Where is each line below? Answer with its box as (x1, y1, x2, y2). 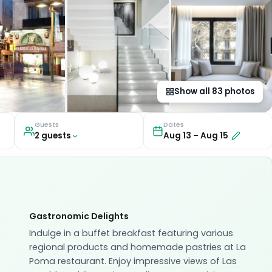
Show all (174, 86, 212, 98)
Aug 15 (200, 130, 229, 142)
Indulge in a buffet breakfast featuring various (29, 227, 233, 240)
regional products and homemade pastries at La (29, 241, 246, 254)
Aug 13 (163, 130, 192, 142)
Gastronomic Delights (29, 210, 129, 223)
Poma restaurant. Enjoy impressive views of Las (29, 255, 237, 268)
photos (222, 86, 254, 98)
